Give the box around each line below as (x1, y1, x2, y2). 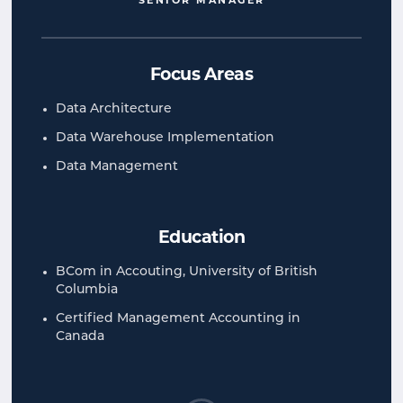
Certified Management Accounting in (56, 311, 300, 326)
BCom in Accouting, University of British (56, 264, 318, 279)
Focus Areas (149, 67, 254, 85)
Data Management (56, 159, 178, 174)
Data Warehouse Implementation (56, 130, 274, 145)
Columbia (56, 282, 118, 297)
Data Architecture (56, 102, 172, 116)
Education (157, 229, 246, 247)
